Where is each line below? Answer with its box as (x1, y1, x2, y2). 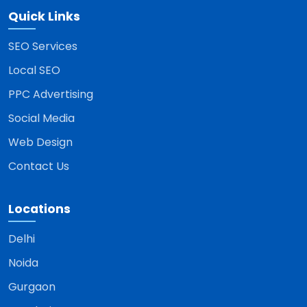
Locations (8, 201, 71, 217)
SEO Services (8, 38, 77, 54)
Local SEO (8, 62, 60, 78)
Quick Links (8, 8, 80, 25)
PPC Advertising (8, 86, 93, 102)
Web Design (8, 134, 73, 150)
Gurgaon (8, 279, 56, 295)
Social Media (8, 110, 75, 126)
